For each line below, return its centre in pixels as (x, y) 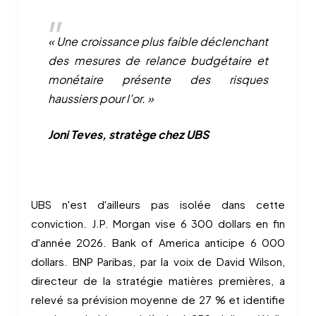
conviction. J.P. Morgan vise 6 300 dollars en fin (158, 223)
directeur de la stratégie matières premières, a (158, 280)
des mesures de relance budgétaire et (158, 60)
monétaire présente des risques (158, 79)
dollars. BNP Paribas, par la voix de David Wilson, (158, 261)
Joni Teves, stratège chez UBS (128, 134)
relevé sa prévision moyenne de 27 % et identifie (158, 299)
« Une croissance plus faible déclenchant (158, 41)
